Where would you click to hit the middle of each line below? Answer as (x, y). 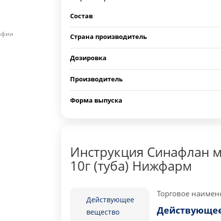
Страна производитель (109, 37)
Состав (82, 16)
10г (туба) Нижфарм (131, 166)
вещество (103, 212)
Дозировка (89, 58)
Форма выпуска (96, 100)
